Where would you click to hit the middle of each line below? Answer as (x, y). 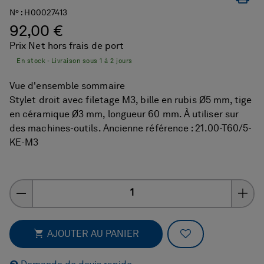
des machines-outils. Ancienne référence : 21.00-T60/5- (131, 129)
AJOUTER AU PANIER (93, 234)
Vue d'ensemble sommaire (67, 86)
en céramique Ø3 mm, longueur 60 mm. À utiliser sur (124, 115)
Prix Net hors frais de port (67, 46)
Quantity (50, 187)
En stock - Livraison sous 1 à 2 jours (75, 61)
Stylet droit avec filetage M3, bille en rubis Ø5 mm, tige (131, 100)
